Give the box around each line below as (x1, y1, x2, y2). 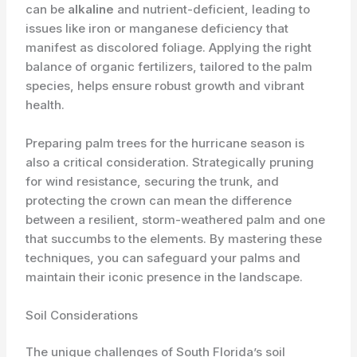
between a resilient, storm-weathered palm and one (25, 211, 326, 227)
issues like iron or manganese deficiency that (25, 20, 289, 36)
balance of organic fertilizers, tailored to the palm (25, 58, 313, 74)
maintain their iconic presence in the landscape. (25, 269, 304, 284)
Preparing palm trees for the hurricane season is (25, 135, 305, 151)
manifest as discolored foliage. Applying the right (25, 39, 312, 55)
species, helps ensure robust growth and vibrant (25, 77, 305, 93)
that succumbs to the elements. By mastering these (25, 230, 323, 246)
